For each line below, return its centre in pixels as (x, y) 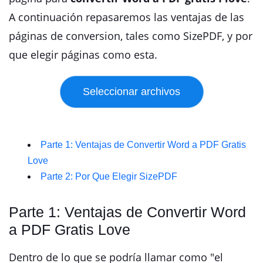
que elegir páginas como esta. (83, 55)
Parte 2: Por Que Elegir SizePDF (109, 176)
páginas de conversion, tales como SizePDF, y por (131, 36)
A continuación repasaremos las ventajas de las (127, 17)
